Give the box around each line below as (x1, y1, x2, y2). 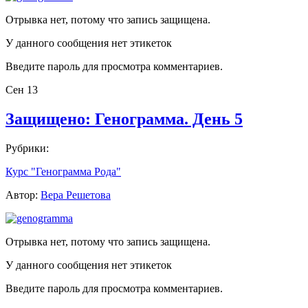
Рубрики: (5, 142, 49, 154)
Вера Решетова (41, 188, 111, 201)
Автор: (5, 188, 41, 201)
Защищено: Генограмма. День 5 (5, 109, 243, 128)
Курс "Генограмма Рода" (5, 165, 121, 177)
